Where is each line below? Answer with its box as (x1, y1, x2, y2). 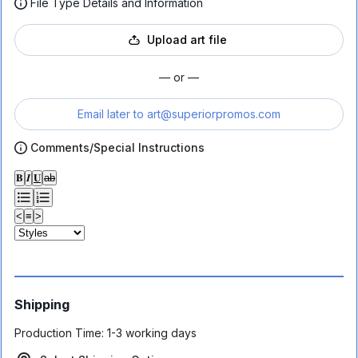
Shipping (14, 296, 70, 312)
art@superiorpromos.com (147, 107, 280, 121)
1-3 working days (107, 326, 197, 340)
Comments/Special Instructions (30, 141, 205, 154)
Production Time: (14, 326, 104, 340)
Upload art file (147, 33, 227, 46)
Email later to (78, 107, 144, 121)
